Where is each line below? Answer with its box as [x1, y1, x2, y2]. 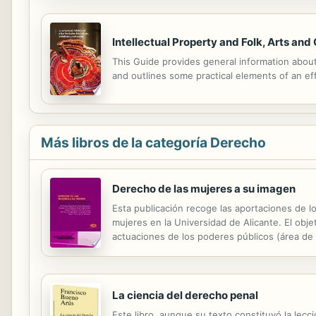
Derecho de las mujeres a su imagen [112, 181, 296, 195]
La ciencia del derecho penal [112, 288, 258, 302]
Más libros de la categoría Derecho [41, 133, 266, 151]
